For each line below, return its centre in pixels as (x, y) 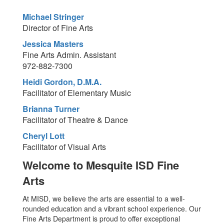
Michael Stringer (53, 17)
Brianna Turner (51, 109)
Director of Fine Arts (58, 28)
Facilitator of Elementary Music (77, 93)
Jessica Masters (53, 44)
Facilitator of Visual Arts (64, 147)
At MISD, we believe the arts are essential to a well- (104, 198)
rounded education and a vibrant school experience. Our (112, 208)
